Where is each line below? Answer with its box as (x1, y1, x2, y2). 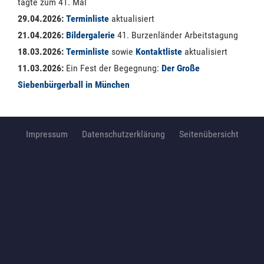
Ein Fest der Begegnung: (66, 62, 161, 74)
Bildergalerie (66, 29, 115, 41)
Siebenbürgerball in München (18, 78, 130, 90)
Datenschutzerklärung (81, 128, 165, 140)
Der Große (161, 62, 200, 74)
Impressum (25, 128, 68, 140)
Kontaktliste (136, 45, 182, 57)
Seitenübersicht (179, 128, 239, 140)
